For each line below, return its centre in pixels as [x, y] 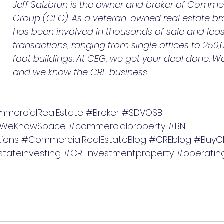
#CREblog [170, 139]
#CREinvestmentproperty [119, 153]
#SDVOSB [142, 112]
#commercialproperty [117, 126]
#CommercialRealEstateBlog [84, 139]
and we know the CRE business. [81, 72]
